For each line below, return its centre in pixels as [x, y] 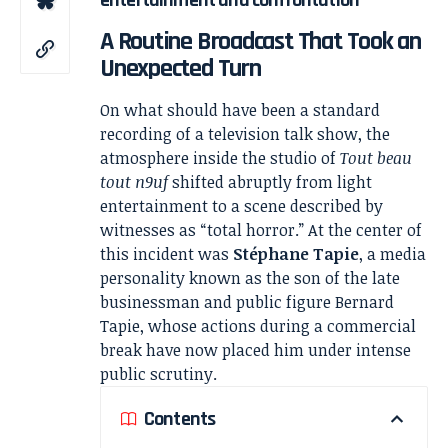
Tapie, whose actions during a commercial [258, 326]
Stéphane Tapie [296, 254]
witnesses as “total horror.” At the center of [261, 230]
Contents [180, 418]
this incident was [166, 254]
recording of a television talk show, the [245, 134]
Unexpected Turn [180, 68]
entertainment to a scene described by [241, 206]
